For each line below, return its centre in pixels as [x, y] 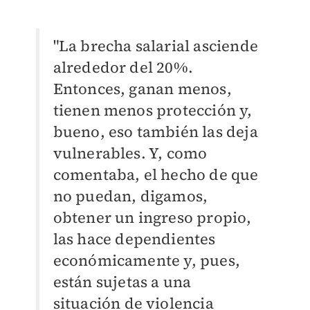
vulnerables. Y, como [130, 153]
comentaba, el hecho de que [156, 175]
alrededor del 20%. [123, 67]
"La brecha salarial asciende [156, 46]
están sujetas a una [122, 282]
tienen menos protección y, [153, 110]
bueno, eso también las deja [155, 132]
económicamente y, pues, [147, 261]
